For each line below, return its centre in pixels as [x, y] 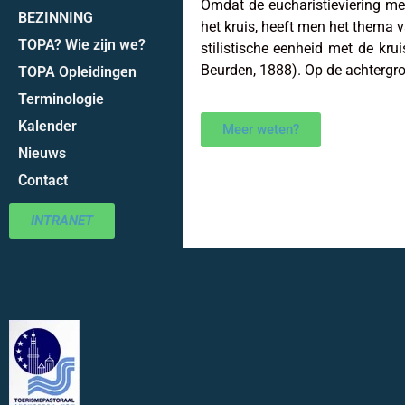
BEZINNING [56, 17]
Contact [43, 180]
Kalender [47, 126]
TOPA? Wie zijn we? [82, 44]
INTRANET [62, 220]
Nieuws [42, 153]
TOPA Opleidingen [77, 71]
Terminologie [61, 99]
